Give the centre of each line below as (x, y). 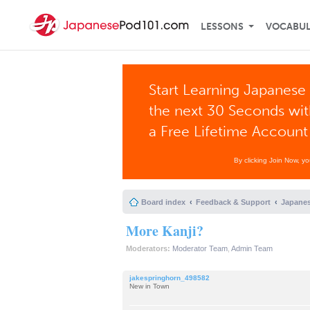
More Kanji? (165, 231)
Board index (163, 202)
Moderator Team (200, 248)
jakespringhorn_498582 (170, 277)
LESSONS (222, 27)
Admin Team (252, 248)
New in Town (149, 286)
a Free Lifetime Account (229, 131)
